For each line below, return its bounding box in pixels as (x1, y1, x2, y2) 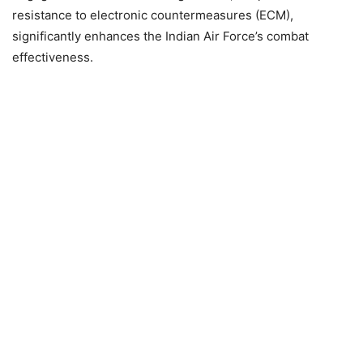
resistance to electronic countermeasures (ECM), (12, 6, 293, 23)
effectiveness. (12, 49, 93, 65)
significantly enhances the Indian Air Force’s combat (12, 28, 309, 44)
